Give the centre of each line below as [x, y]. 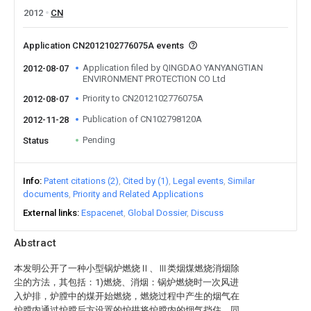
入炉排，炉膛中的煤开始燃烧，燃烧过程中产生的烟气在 [127, 296]
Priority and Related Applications [138, 194]
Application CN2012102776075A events [104, 45]
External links [50, 213]
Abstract [35, 243]
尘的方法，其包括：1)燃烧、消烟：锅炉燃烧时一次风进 [126, 282]
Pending [99, 140]
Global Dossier [157, 213]
